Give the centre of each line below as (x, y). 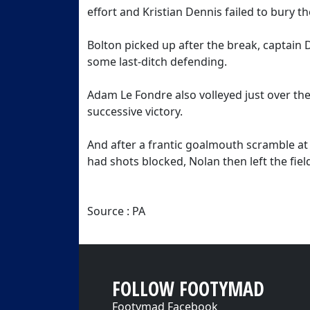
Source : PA (116, 211)
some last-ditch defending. (157, 62)
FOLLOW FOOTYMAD (188, 289)
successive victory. (135, 111)
